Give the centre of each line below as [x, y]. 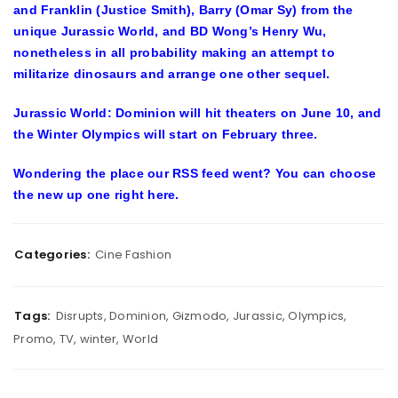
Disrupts [80, 316]
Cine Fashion [133, 255]
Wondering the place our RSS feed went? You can [171, 173]
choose [353, 173]
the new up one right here [95, 195]
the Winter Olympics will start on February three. [166, 134]
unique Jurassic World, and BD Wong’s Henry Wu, [170, 31]
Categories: [52, 255]
